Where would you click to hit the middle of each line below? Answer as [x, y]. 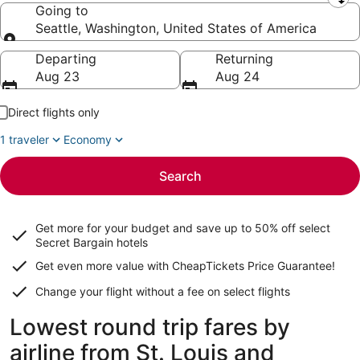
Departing [66, 59]
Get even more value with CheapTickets [141, 266]
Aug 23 [57, 76]
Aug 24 [237, 76]
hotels [131, 242]
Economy [88, 139]
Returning [244, 59]
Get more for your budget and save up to [145, 228]
